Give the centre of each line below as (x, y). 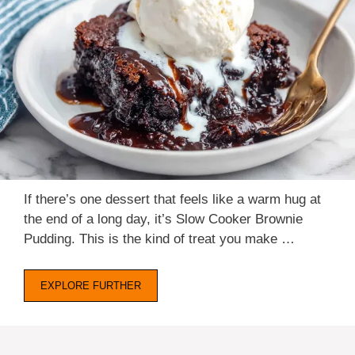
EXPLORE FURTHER (91, 285)
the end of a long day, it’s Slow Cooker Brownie (163, 219)
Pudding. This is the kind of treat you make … (159, 239)
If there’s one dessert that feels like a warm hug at (172, 200)
